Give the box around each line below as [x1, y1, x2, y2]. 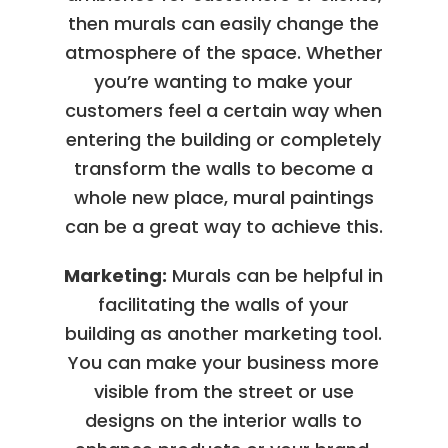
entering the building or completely [66, 126, 382, 152]
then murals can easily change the [68, 10, 380, 36]
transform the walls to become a [74, 155, 374, 181]
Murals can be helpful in [167, 262, 384, 288]
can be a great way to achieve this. [64, 213, 383, 239]
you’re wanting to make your [94, 68, 354, 94]
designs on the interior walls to [85, 407, 363, 433]
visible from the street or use [93, 378, 354, 404]
